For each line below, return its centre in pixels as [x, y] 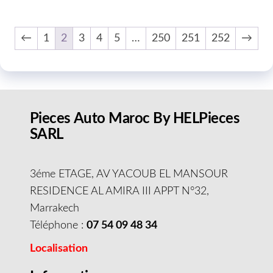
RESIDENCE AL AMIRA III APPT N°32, [119, 192]
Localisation [58, 249]
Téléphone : [58, 226]
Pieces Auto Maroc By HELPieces [135, 119]
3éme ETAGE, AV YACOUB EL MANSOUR [129, 175]
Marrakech [54, 209]
